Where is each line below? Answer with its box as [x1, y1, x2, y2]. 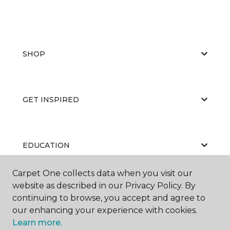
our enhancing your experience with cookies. [12, 205, 197, 215]
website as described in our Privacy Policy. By [12, 181, 196, 190]
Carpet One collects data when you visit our [12, 168, 193, 178]
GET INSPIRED [23, 94, 79, 104]
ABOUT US [23, 186, 63, 196]
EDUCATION [23, 140, 70, 150]
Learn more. [12, 218, 62, 227]
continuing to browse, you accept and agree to [12, 193, 205, 203]
